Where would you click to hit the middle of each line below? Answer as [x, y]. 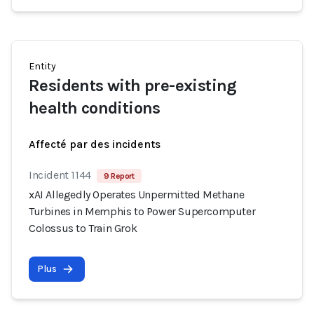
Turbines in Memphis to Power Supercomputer [142, 211]
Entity [42, 66]
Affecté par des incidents [95, 144]
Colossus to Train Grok [83, 228]
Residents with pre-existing [133, 86]
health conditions [95, 108]
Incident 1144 [60, 175]
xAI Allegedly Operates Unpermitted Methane [137, 194]
